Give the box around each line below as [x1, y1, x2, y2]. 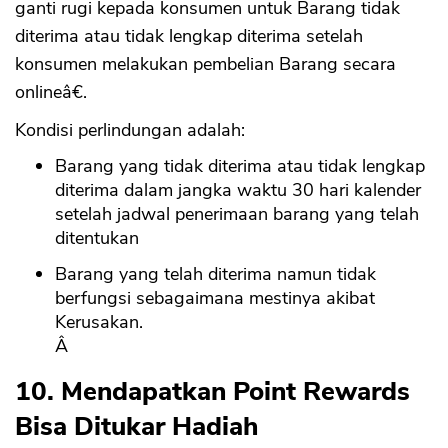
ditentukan [55, 226, 139, 251]
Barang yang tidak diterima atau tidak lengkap [55, 154, 425, 179]
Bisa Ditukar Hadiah [15, 409, 258, 445]
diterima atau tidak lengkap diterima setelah [15, 24, 363, 49]
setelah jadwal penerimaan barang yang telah [55, 202, 419, 227]
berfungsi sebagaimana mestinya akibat [55, 286, 375, 311]
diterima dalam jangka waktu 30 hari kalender [55, 178, 421, 203]
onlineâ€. [15, 80, 87, 105]
